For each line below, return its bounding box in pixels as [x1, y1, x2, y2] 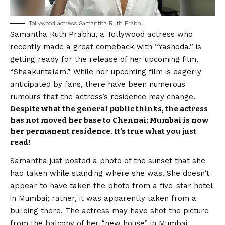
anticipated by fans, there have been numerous [10, 79, 185, 89]
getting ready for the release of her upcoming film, [10, 54, 198, 64]
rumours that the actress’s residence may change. [10, 92, 195, 101]
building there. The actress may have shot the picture [10, 206, 209, 216]
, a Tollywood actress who [95, 29, 193, 39]
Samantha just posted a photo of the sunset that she [10, 156, 205, 166]
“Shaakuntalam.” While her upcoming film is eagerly [10, 67, 201, 76]
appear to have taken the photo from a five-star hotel [10, 181, 212, 191]
